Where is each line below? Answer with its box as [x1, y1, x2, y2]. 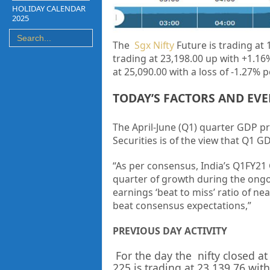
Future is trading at [174, 39, 264, 52]
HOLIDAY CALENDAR [12, 2, 86, 14]
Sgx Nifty [134, 39, 174, 52]
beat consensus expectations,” [112, 199, 251, 213]
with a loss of [169, 65, 228, 79]
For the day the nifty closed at [112, 248, 268, 263]
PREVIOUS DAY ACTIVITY [112, 224, 227, 238]
